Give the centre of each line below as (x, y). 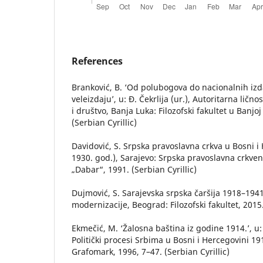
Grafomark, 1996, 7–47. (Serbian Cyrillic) (151, 252)
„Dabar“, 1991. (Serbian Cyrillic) (134, 170)
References (97, 61)
